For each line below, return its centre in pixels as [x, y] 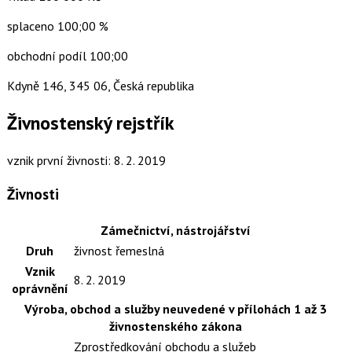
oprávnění [40, 288]
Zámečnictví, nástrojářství [176, 230]
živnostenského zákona [176, 326]
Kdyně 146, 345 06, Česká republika [100, 85]
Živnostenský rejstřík [90, 123]
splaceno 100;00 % [57, 26]
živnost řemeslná [119, 250]
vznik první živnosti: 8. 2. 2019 [86, 161]
